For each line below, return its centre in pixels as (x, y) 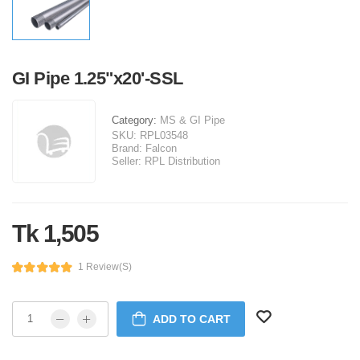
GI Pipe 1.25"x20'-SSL (98, 78)
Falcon (161, 148)
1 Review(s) (104, 267)
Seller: (127, 161)
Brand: (127, 148)
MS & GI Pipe (192, 120)
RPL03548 (164, 135)
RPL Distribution (182, 161)
